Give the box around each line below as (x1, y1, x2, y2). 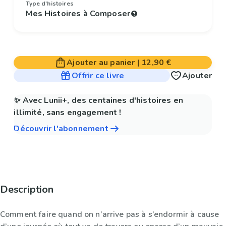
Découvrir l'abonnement (14, 123, 108, 135)
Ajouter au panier (67, 57, 135, 69)
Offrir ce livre (72, 70, 125, 82)
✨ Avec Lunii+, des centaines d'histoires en (14, 95, 183, 106)
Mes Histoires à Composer (26, 8, 131, 20)
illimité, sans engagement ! (14, 107, 122, 119)
